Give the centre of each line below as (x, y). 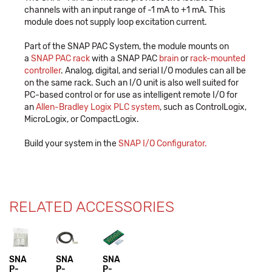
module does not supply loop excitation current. (116, 22)
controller (42, 70)
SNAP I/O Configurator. (163, 143)
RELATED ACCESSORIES (92, 206)
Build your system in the (71, 143)
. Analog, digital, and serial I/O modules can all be (153, 70)
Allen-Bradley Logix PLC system (98, 107)
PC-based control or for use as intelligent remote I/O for (131, 95)
